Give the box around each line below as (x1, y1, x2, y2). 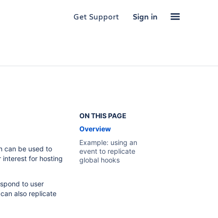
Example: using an (79, 138, 137, 146)
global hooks (79, 156, 120, 164)
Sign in (133, 11, 158, 22)
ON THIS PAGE (79, 111, 127, 120)
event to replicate (79, 147, 135, 155)
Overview (79, 125, 111, 133)
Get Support (73, 11, 119, 21)
